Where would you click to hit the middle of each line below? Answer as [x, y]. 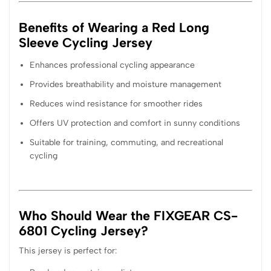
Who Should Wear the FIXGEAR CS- [128, 216]
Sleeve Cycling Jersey [86, 42]
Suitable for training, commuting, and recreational [127, 142]
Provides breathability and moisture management [126, 84]
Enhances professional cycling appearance [113, 65]
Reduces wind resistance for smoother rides [116, 103]
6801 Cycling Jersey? [83, 231]
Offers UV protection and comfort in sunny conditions [135, 123]
